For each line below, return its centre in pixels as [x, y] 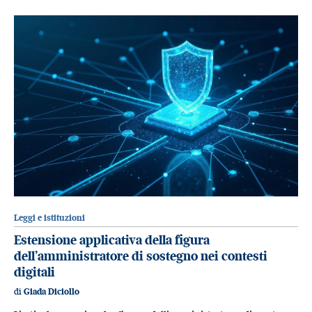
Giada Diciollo [52, 292]
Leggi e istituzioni [49, 217]
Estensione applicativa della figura [112, 240]
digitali [34, 272]
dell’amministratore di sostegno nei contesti [141, 256]
